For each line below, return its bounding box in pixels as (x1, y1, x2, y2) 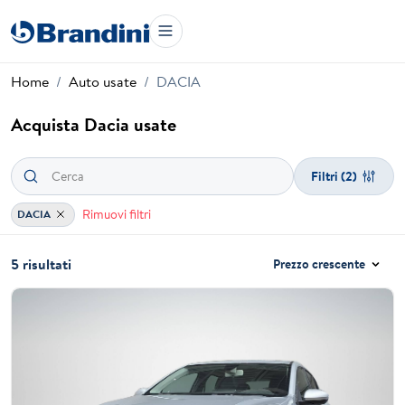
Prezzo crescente (273, 255, 366, 274)
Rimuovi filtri (81, 204, 151, 223)
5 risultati (11, 254, 71, 275)
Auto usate (69, 71, 137, 91)
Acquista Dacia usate (11, 112, 176, 137)
